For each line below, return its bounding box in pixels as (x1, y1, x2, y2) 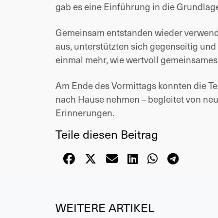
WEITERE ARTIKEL (55, 200, 154, 216)
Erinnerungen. (55, 107, 114, 119)
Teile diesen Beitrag (55, 126, 158, 143)
